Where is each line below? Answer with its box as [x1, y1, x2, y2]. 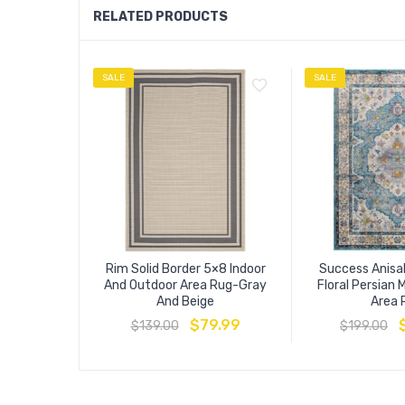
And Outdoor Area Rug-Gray [104, 278, 267, 294]
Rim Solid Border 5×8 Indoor [105, 261, 266, 278]
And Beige [156, 294, 214, 310]
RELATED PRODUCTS [93, 9, 228, 25]
